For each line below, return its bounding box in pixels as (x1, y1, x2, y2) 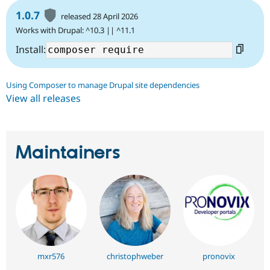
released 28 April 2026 (61, 10, 139, 22)
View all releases (6, 91, 81, 105)
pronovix (202, 250, 236, 262)
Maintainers (16, 140, 121, 165)
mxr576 (37, 250, 65, 262)
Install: (16, 42, 46, 56)
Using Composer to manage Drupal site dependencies (6, 79, 199, 90)
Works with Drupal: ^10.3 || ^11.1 (16, 24, 135, 36)
